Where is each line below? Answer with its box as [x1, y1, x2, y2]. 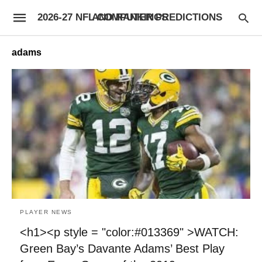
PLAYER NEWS [20, 208, 73, 215]
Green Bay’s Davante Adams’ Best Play [20, 242, 225, 255]
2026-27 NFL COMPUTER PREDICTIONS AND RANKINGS [91, 12, 168, 23]
